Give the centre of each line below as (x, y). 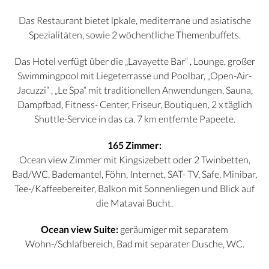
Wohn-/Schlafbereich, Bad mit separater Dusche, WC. (134, 244)
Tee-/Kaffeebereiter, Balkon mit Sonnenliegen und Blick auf (134, 189)
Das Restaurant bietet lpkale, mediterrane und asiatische (134, 20)
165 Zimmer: (134, 145)
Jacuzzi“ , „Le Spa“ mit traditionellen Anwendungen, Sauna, (134, 90)
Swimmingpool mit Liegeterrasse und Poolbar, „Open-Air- (134, 76)
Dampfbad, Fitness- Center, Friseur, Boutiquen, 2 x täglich (134, 104)
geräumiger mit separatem (173, 229)
